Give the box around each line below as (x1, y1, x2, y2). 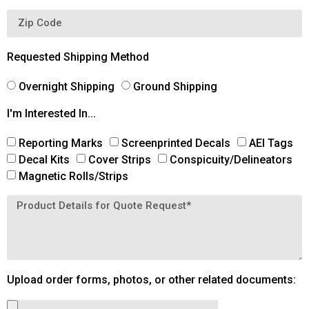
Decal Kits (19, 152, 70, 166)
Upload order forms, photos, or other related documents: (7, 272, 296, 286)
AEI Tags (249, 136, 293, 150)
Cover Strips (88, 152, 151, 166)
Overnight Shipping (19, 79, 114, 93)
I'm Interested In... (7, 106, 96, 120)
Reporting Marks (19, 136, 103, 150)
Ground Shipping (133, 79, 217, 93)
